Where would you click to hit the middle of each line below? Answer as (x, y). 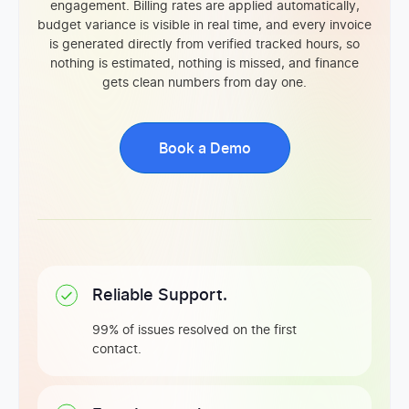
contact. (117, 350)
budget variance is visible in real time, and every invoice (204, 26)
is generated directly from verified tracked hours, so (204, 45)
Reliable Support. (160, 296)
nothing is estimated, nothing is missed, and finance (204, 64)
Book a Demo (204, 149)
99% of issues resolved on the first (194, 331)
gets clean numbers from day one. (204, 84)
